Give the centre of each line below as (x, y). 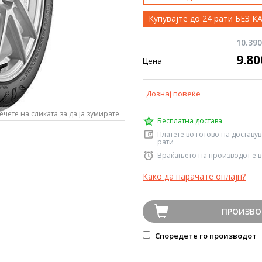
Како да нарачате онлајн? (194, 176)
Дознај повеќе (173, 94)
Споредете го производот (205, 236)
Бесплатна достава (190, 121)
